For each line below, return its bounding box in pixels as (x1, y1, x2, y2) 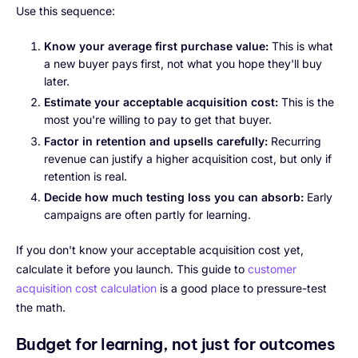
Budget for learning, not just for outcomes (16, 333, 336, 354)
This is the (278, 95, 334, 109)
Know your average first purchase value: (44, 39, 268, 54)
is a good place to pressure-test (157, 280, 327, 295)
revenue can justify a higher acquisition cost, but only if (44, 151, 332, 165)
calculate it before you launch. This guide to (16, 261, 248, 276)
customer (248, 261, 296, 276)
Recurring (268, 133, 321, 148)
